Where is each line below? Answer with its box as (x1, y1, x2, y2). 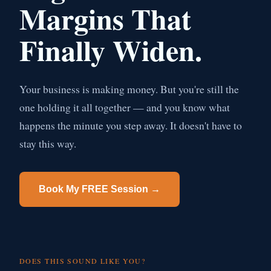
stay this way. (19, 136, 76, 151)
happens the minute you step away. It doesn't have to (19, 118, 242, 132)
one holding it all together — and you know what (19, 100, 230, 114)
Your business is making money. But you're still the (19, 82, 239, 96)
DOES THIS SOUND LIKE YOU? (19, 256, 145, 266)
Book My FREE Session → (39, 184, 160, 194)
